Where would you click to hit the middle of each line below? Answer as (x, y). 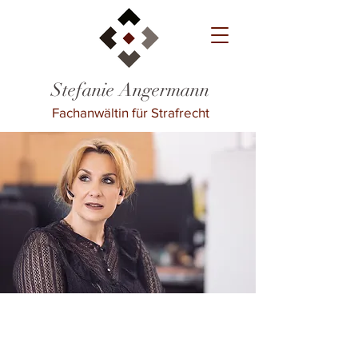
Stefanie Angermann (130, 90)
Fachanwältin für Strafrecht (130, 112)
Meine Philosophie (69, 335)
